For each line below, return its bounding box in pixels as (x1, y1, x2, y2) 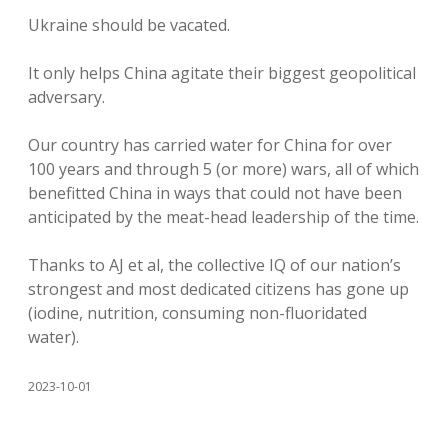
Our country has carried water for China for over (28, 134, 392, 156)
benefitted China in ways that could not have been (28, 182, 402, 204)
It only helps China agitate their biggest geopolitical (28, 62, 416, 84)
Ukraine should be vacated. (28, 14, 230, 36)
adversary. (28, 86, 105, 108)
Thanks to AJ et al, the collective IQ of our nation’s (28, 254, 401, 276)
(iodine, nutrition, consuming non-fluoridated (28, 302, 367, 324)
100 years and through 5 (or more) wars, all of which (28, 158, 419, 180)
